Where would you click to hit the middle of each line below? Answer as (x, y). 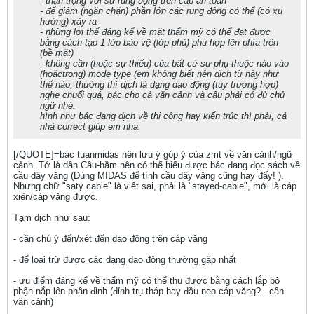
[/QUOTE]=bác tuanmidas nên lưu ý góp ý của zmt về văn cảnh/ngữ (153, 155)
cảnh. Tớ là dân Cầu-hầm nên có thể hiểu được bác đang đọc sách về (157, 165)
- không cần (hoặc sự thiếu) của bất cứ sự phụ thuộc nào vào (164, 63)
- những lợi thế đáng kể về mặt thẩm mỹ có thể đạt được (155, 32)
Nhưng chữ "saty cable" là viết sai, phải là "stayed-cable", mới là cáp (155, 186)
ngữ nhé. (58, 105)
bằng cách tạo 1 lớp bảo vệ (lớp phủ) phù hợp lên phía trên (159, 42)
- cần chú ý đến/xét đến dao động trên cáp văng (110, 239)
